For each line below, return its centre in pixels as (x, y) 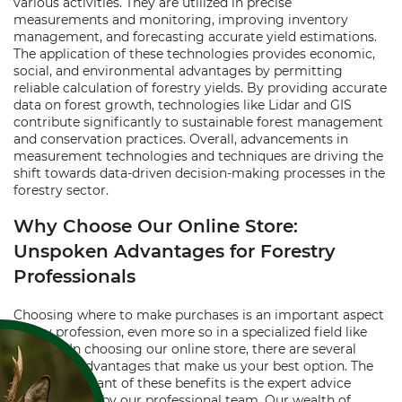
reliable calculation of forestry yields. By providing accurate (200, 88)
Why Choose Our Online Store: (156, 226)
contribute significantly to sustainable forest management (198, 122)
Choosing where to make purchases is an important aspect (199, 315)
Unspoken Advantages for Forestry (175, 251)
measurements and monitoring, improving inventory (181, 20)
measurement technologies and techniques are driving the (198, 156)
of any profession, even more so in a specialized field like (190, 332)
